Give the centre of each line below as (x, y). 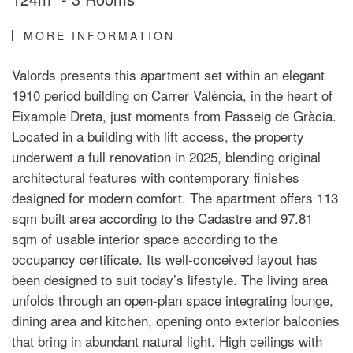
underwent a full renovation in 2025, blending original (166, 156)
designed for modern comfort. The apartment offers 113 (175, 197)
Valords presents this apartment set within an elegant (168, 74)
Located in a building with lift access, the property (158, 136)
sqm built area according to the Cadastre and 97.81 (162, 218)
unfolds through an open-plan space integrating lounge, (173, 300)
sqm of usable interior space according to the (145, 238)
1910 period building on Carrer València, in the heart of (172, 95)
